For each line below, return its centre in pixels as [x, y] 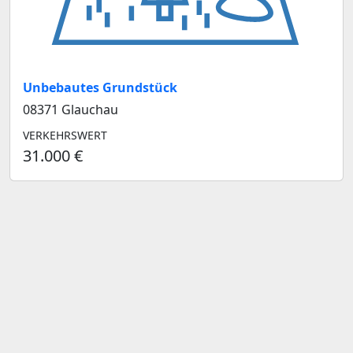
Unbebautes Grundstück [100, 87]
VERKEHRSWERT [65, 135]
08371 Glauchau [71, 109]
